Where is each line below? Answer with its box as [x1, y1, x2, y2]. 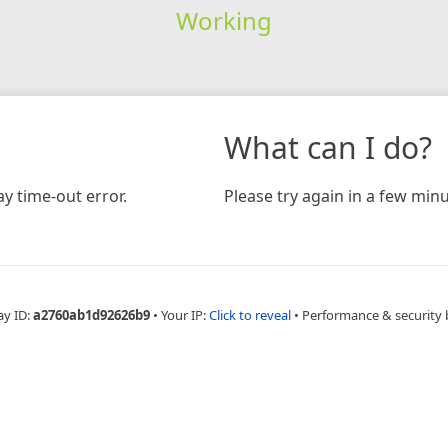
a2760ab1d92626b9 [32, 305, 150, 324]
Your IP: [160, 305, 209, 324]
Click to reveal [208, 305, 291, 324]
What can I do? [224, 126, 432, 168]
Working [175, 3, 272, 37]
